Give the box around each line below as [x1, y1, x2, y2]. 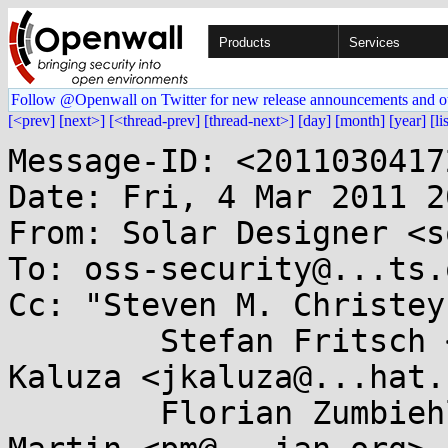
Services [349, 35, 400, 50]
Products [219, 35, 271, 50]
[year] [389, 112, 426, 129]
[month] [335, 112, 385, 129]
